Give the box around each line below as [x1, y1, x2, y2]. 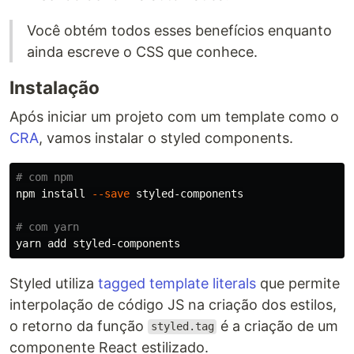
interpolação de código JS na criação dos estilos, [9, 296, 337, 313]
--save [92, 186, 130, 200]
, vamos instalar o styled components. [39, 129, 293, 146]
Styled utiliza [9, 274, 98, 292]
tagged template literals [98, 274, 256, 292]
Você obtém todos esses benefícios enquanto [27, 21, 332, 39]
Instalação [9, 76, 100, 98]
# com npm [16, 170, 73, 183]
